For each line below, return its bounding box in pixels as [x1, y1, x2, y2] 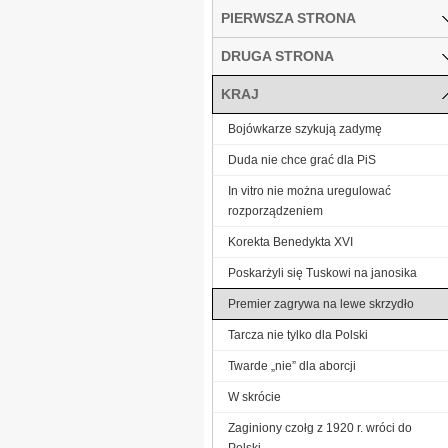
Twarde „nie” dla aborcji [228, 358, 356, 373]
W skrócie [228, 389, 281, 404]
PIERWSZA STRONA [221, 9, 356, 26]
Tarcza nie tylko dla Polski [228, 327, 368, 342]
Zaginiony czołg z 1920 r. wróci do [228, 420, 412, 435]
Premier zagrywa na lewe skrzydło [228, 296, 414, 311]
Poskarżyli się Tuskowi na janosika [228, 265, 417, 280]
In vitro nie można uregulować [228, 183, 391, 198]
